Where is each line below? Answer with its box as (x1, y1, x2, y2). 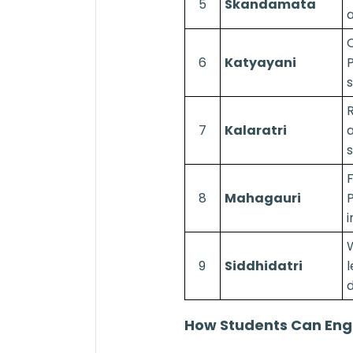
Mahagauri (224, 188, 301, 207)
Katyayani (224, 53, 296, 72)
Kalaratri (224, 121, 287, 139)
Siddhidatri (224, 256, 303, 275)
